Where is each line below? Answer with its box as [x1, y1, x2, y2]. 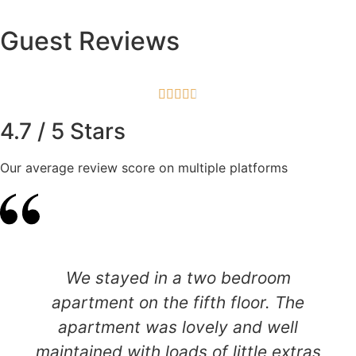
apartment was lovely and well [58, 316, 298, 337]
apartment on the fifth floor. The [52, 292, 304, 312]
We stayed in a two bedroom [65, 267, 291, 288]
